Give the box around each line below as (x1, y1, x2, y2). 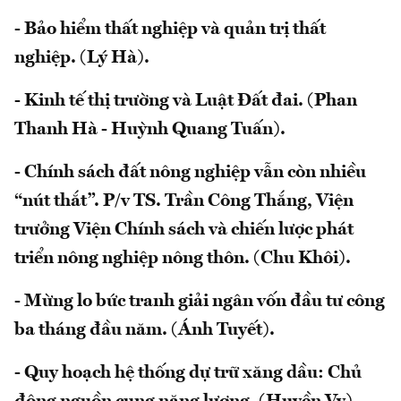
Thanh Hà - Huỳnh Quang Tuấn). (14, 120, 286, 139)
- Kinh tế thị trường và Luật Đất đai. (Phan (14, 91, 357, 110)
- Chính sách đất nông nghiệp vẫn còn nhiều (14, 163, 366, 182)
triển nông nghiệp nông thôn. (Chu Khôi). (14, 249, 351, 268)
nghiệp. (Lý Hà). (14, 48, 149, 67)
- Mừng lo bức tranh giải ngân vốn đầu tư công (14, 292, 385, 311)
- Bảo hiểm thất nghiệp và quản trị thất (14, 20, 326, 38)
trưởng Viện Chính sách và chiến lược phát (14, 220, 354, 239)
